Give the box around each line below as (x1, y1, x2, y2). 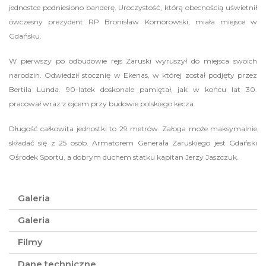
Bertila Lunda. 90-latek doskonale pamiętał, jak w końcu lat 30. (9, 85, 257, 94)
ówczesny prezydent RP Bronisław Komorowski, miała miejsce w (9, 17, 257, 27)
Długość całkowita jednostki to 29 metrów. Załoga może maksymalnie (9, 124, 257, 134)
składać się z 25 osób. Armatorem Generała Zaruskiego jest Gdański (9, 138, 257, 148)
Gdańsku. (9, 31, 42, 41)
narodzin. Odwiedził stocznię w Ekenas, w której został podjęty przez (9, 71, 257, 80)
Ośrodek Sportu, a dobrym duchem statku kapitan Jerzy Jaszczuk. (9, 153, 239, 162)
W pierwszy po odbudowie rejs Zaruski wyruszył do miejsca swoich (9, 56, 257, 66)
